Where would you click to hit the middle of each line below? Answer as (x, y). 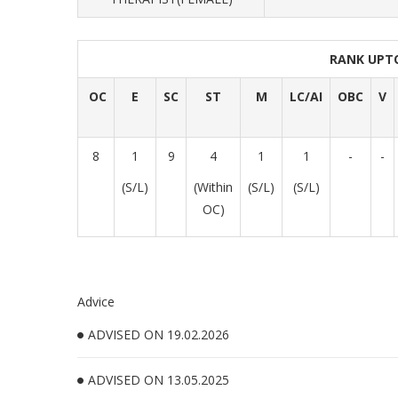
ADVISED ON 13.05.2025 (159, 380)
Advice (96, 302)
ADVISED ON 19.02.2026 (159, 334)
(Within (213, 187)
